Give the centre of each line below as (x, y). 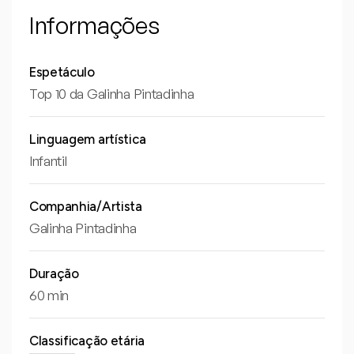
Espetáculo (62, 72)
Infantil (48, 161)
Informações (94, 25)
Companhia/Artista (85, 206)
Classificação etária (87, 341)
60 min (49, 295)
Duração (54, 273)
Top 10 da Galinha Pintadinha (111, 94)
